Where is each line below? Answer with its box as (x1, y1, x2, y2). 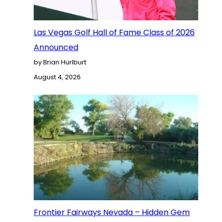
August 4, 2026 (34, 72, 81, 82)
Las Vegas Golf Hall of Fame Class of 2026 (34, 26, 195, 38)
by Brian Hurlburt (34, 57, 86, 67)
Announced (34, 41, 78, 53)
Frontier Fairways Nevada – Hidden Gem (34, 207, 190, 219)
